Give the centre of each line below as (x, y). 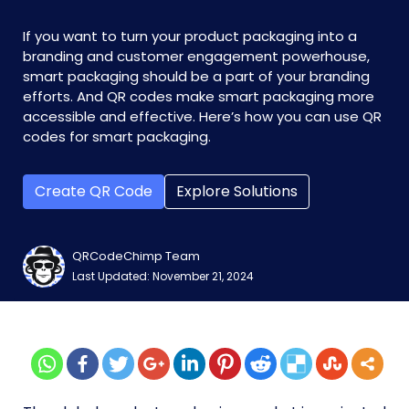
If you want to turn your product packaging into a (190, 36)
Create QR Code (94, 191)
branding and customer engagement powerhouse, (196, 56)
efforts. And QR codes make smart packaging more (199, 96)
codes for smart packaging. (119, 136)
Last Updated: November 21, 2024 (163, 276)
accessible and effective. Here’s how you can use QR (202, 116)
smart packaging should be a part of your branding (196, 76)
